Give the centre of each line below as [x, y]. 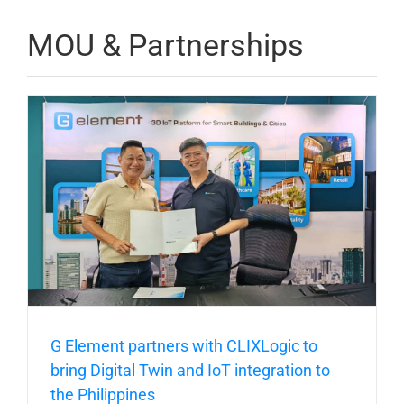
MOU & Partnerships [165, 45]
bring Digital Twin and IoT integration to [190, 370]
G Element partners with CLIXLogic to [184, 345]
